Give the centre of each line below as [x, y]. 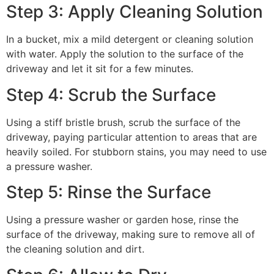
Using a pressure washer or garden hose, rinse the [122, 220]
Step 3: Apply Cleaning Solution [135, 12]
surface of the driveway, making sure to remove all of [131, 235]
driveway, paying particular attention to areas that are [131, 137]
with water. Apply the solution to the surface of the [125, 54]
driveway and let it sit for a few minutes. [100, 69]
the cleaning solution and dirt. [75, 249]
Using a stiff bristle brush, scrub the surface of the [123, 122]
